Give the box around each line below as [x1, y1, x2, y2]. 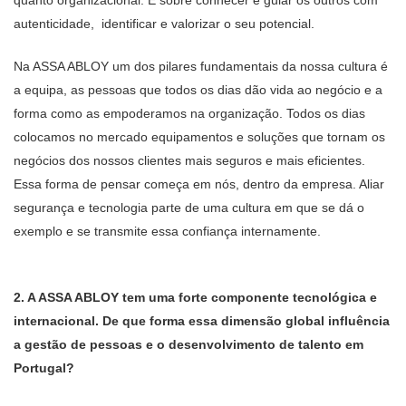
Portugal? [14, 361, 74, 375]
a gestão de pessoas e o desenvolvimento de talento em [14, 337, 363, 352]
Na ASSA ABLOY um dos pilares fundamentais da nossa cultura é [14, 59, 388, 73]
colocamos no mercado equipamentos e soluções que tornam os [14, 130, 385, 144]
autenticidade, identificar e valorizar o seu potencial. [14, 16, 314, 31]
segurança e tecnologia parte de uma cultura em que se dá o [14, 200, 364, 215]
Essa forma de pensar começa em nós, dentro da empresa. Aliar [14, 177, 384, 191]
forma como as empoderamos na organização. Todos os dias [14, 106, 365, 121]
